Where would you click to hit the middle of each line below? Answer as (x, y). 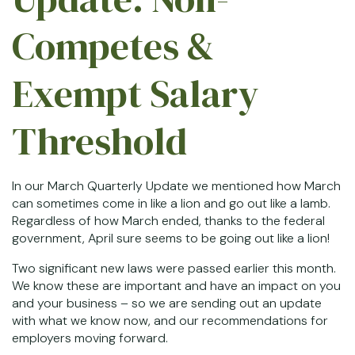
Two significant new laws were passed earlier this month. (174, 268)
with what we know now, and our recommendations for (170, 321)
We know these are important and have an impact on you (176, 286)
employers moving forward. (90, 338)
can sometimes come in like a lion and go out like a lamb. (171, 203)
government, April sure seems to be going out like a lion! (172, 238)
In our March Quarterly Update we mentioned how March (176, 186)
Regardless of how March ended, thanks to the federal (168, 221)
